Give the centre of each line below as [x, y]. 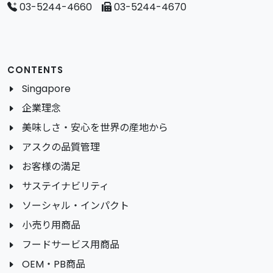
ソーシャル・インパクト [76, 206]
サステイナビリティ [66, 186]
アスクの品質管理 [61, 147]
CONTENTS [35, 70]
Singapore [46, 89]
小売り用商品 [51, 225]
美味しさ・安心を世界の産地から [95, 128]
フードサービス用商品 [71, 245]
